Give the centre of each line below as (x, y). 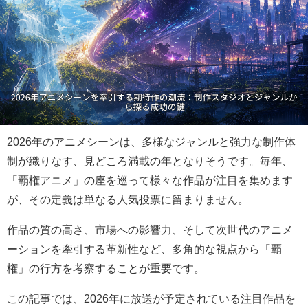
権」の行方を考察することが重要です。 (106, 268)
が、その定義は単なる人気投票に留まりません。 (128, 200)
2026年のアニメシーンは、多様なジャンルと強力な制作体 (151, 142)
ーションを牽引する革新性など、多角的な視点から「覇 (144, 249)
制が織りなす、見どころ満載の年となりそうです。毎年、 (150, 161)
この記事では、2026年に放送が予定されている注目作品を (151, 299)
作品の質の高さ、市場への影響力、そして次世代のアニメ (150, 230)
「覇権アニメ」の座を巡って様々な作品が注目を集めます (150, 180)
